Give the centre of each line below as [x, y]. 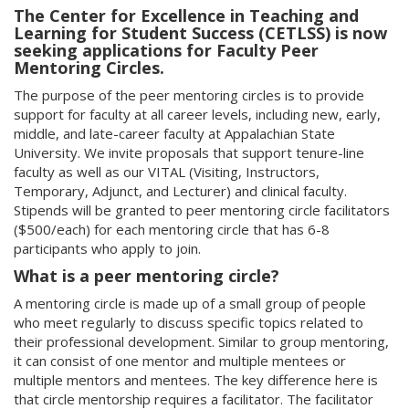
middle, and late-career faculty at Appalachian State [174, 133]
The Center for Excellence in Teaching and [186, 16]
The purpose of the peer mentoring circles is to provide [189, 95]
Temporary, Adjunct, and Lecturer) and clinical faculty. [180, 191]
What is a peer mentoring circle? [147, 276]
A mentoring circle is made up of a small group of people [190, 303]
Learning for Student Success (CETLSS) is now [200, 33]
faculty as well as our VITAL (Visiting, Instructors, [167, 172]
